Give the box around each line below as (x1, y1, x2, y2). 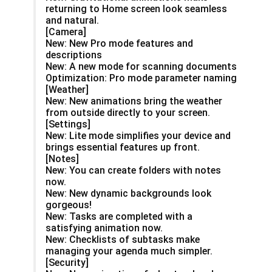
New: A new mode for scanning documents (46, 60, 237, 72)
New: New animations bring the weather (46, 95, 222, 107)
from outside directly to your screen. (46, 106, 210, 118)
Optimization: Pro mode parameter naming (46, 72, 237, 84)
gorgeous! (46, 199, 92, 211)
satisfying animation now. (46, 222, 163, 234)
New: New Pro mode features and (46, 37, 193, 49)
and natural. (46, 14, 99, 26)
